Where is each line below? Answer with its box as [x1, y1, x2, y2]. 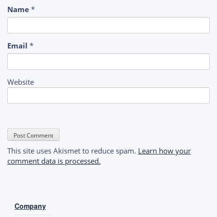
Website [7, 77, 34, 87]
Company [15, 201, 46, 211]
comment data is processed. [7, 156, 101, 166]
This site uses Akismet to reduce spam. [7, 146, 138, 156]
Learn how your [138, 146, 191, 156]
